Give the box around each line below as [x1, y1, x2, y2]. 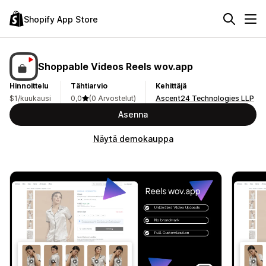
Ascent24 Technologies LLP [156, 94, 254, 103]
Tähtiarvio [71, 81, 107, 90]
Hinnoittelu [9, 81, 49, 90]
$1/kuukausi [9, 94, 51, 103]
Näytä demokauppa [93, 134, 173, 144]
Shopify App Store [24, 14, 98, 24]
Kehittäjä [156, 81, 186, 90]
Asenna [118, 109, 148, 119]
